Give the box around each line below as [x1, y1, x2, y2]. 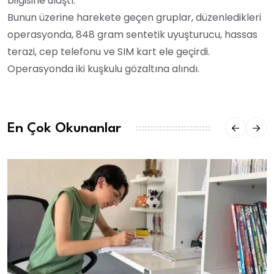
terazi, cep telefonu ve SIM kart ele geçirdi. [7, 45, 210, 59]
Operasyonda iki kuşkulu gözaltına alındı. [7, 62, 199, 76]
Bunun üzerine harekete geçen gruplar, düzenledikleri [7, 10, 261, 25]
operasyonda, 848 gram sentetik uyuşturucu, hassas [7, 28, 257, 42]
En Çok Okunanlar [7, 121, 121, 135]
